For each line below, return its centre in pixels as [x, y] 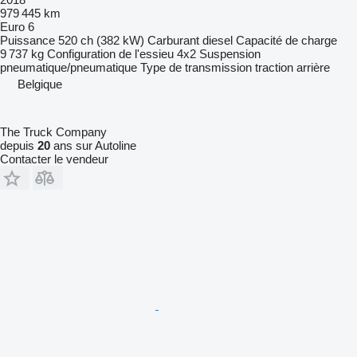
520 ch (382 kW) [101, 40]
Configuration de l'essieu [110, 53]
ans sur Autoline [93, 145]
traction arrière [292, 67]
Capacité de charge [286, 40]
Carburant [173, 40]
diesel [218, 40]
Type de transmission [196, 67]
